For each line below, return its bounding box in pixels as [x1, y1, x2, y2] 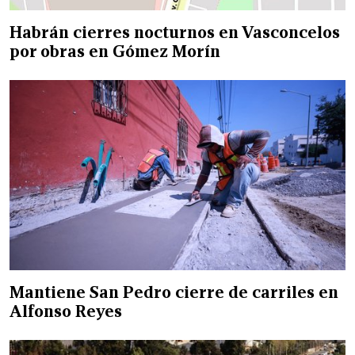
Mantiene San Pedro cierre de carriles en [10, 281, 338, 303]
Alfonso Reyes [10, 300, 122, 322]
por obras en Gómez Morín [10, 40, 220, 62]
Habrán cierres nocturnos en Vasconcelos [10, 21, 340, 43]
